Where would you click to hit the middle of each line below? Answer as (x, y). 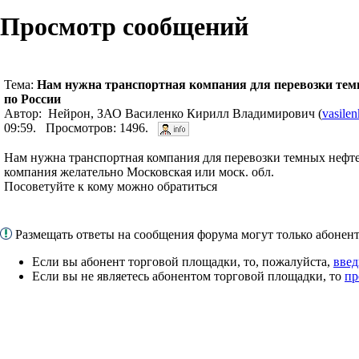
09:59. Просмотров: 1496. (81, 127)
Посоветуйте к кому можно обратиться (111, 186)
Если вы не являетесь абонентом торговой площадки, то (188, 276)
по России (32, 99)
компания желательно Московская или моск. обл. (139, 171)
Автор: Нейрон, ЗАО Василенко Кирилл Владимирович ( (163, 113)
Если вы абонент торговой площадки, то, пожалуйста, (183, 261)
